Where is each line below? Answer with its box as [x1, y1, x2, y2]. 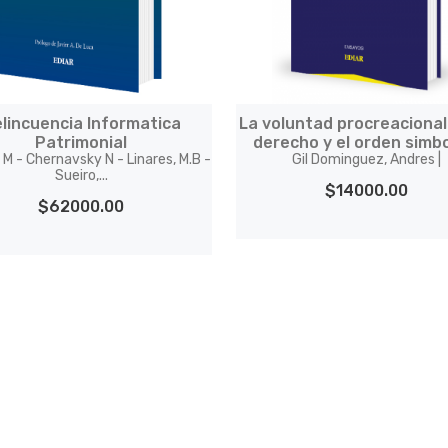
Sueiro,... [54, 167, 108, 184]
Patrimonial [35, 133, 128, 152]
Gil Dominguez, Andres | [291, 151, 441, 168]
